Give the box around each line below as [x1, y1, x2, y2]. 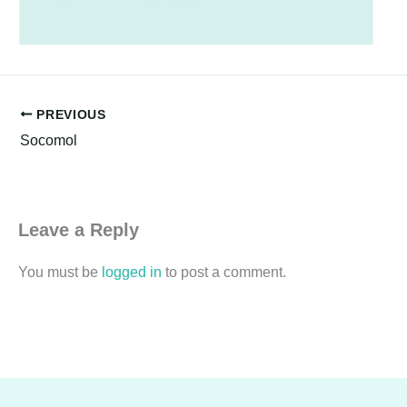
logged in [102, 264, 162, 281]
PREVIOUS [32, 107, 106, 122]
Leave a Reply [18, 220, 139, 241]
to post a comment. [162, 264, 286, 281]
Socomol [20, 133, 77, 149]
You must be [18, 264, 102, 281]
